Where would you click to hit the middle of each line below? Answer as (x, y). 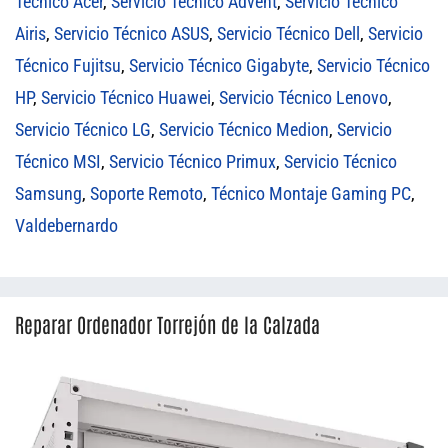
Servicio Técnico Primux (192, 162)
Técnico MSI (58, 162)
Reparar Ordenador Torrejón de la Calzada (167, 324)
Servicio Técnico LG (83, 130)
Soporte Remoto (146, 194)
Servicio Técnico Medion (244, 130)
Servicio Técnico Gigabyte (219, 66)
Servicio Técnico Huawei (126, 98)
